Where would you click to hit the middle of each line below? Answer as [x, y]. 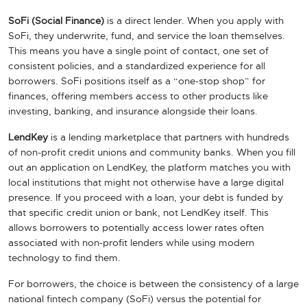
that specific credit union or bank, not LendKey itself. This [138, 213]
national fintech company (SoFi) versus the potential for [135, 299]
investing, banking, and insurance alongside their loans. [133, 112]
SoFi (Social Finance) [56, 21]
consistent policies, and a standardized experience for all [137, 66]
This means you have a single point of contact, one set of [138, 51]
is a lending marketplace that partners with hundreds [169, 138]
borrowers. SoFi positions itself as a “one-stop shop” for [137, 82]
